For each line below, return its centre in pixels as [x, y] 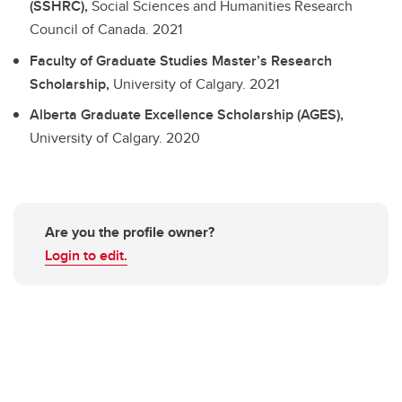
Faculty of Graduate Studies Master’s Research [181, 60]
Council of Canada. [91, 29]
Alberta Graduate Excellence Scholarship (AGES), [187, 115]
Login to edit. [86, 256]
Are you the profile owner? [130, 232]
